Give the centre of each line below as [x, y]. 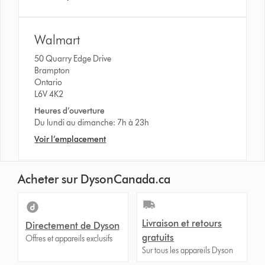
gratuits [158, 237]
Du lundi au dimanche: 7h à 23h [92, 122]
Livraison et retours [182, 223]
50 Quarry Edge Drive [73, 59]
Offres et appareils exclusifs [69, 238]
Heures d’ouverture [70, 111]
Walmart [57, 40]
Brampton [53, 70]
